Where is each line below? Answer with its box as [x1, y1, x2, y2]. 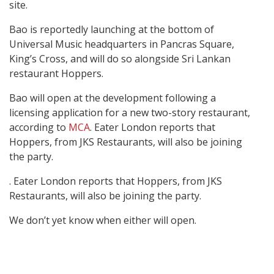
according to [9, 120, 68, 134]
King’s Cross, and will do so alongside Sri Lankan [9, 51, 231, 65]
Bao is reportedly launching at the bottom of [9, 22, 214, 36]
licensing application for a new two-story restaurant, [9, 105, 250, 119]
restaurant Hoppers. [9, 66, 103, 80]
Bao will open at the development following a [9, 91, 216, 105]
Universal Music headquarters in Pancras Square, [9, 37, 234, 51]
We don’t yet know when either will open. [9, 213, 196, 227]
